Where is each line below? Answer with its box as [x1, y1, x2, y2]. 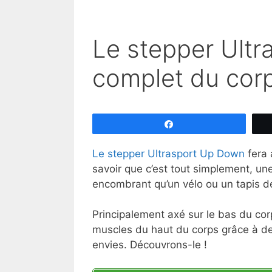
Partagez [182, 119, 214, 128]
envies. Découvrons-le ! [92, 239, 207, 251]
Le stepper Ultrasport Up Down [92, 147, 245, 160]
